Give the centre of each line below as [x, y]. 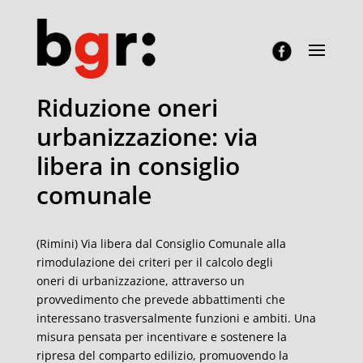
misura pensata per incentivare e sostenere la [161, 337]
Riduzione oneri [127, 107]
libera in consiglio [138, 166]
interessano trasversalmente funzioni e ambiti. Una [176, 318]
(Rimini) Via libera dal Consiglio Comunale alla [161, 243]
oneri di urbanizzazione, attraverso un [140, 281]
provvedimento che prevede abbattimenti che [160, 299]
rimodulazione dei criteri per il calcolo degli [154, 262]
